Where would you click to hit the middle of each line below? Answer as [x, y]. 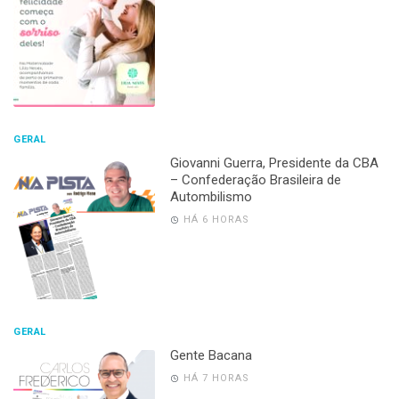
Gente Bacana [211, 355]
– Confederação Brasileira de [255, 179]
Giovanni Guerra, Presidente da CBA [274, 163]
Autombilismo [211, 196]
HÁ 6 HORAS [216, 219]
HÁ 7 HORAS [216, 378]
